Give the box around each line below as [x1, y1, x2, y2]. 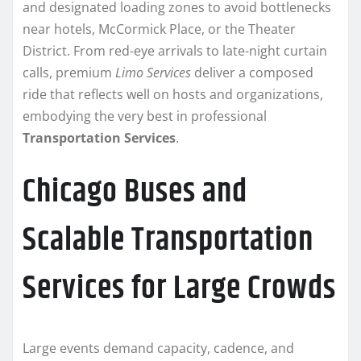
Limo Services [115, 63, 191, 81]
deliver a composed [191, 63, 313, 81]
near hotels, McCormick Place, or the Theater [23, 19, 296, 38]
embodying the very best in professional [23, 106, 267, 125]
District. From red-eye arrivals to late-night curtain [23, 41, 327, 60]
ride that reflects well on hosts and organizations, [23, 85, 323, 103]
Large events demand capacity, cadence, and [23, 338, 294, 357]
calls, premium [23, 63, 115, 81]
